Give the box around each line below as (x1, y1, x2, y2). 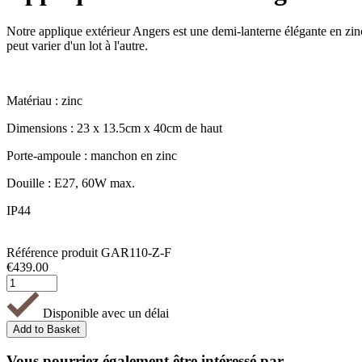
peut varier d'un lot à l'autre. (6, 38, 148, 53)
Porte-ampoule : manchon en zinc (6, 148, 177, 162)
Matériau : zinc (6, 93, 82, 107)
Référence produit (6, 245, 98, 259)
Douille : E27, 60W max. (6, 175, 135, 190)
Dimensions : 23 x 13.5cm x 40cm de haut (6, 120, 222, 135)
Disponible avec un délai (40, 305, 169, 320)
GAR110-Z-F (101, 245, 171, 259)
